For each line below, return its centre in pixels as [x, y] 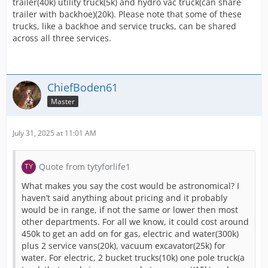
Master [63, 101]
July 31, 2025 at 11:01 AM [54, 133]
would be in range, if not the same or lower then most [130, 210]
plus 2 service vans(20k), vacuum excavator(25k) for [124, 246]
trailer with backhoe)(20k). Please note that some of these [127, 14]
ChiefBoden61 [83, 87]
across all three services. [62, 38]
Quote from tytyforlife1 [85, 167]
